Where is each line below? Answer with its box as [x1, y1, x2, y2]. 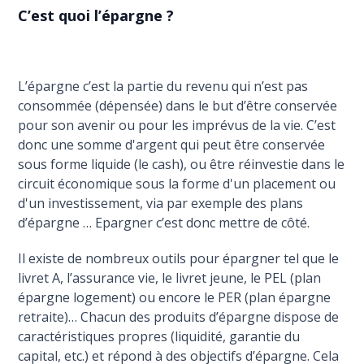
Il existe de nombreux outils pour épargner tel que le [18, 249, 340, 268]
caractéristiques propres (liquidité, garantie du [18, 327, 301, 346]
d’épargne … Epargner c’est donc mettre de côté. [18, 214, 310, 232]
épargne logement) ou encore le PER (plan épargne [18, 288, 331, 307]
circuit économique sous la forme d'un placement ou [18, 175, 336, 193]
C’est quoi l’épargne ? [18, 6, 175, 26]
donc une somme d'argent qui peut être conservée [18, 136, 326, 154]
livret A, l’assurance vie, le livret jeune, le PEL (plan [18, 269, 322, 288]
